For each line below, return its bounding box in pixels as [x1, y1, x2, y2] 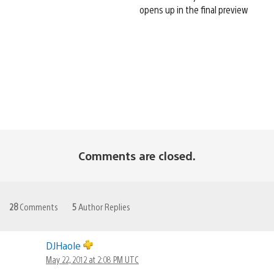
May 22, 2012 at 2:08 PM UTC [46, 253, 139, 265]
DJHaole [46, 239, 83, 252]
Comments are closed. [78, 148, 196, 163]
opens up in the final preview [139, 2, 248, 16]
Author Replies [76, 200, 130, 212]
